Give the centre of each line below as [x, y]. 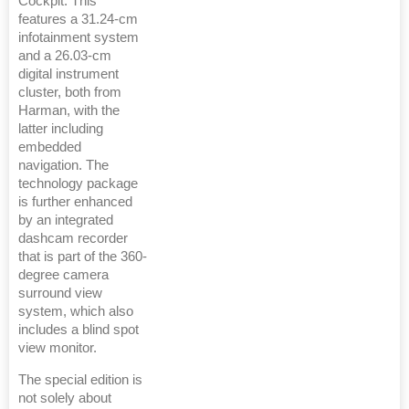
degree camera [63, 275]
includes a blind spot [79, 330]
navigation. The [63, 166]
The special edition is [80, 380]
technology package [78, 184]
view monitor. [58, 348]
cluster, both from [70, 93]
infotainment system [79, 38]
